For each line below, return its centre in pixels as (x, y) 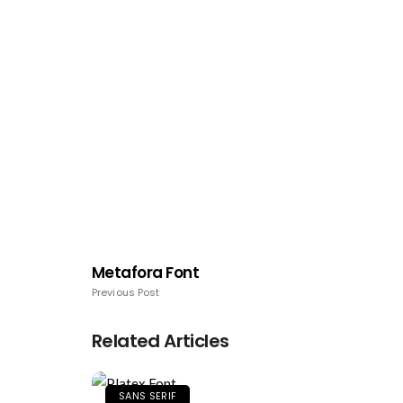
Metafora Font (146, 273)
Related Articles (161, 341)
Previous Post (126, 293)
